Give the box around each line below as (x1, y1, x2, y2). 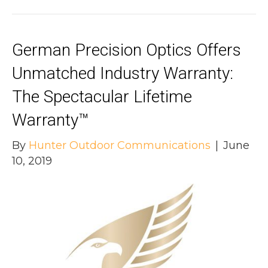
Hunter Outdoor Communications (29, 139, 211, 153)
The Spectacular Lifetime (12, 87, 192, 107)
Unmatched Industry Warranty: (12, 63, 233, 84)
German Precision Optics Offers (12, 40, 241, 60)
